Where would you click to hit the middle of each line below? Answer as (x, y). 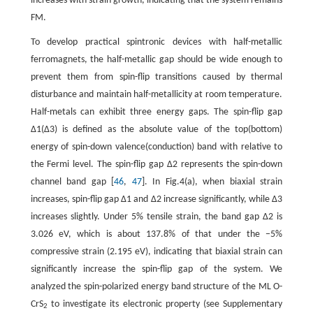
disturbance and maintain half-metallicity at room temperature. (156, 94)
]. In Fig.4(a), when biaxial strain (212, 182)
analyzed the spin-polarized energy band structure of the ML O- (156, 286)
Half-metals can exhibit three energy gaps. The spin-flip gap (156, 112)
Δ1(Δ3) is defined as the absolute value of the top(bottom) (156, 129)
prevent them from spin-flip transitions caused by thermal (156, 77)
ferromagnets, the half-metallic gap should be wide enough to (156, 59)
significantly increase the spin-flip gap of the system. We (156, 269)
